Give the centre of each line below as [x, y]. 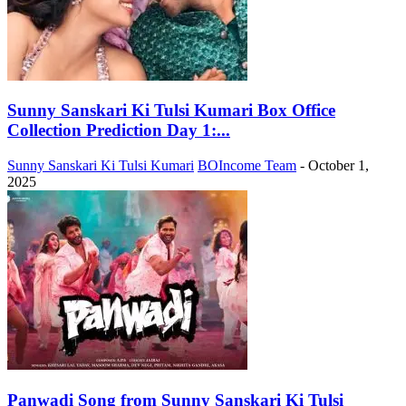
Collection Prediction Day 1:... [119, 130]
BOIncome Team [247, 165]
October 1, [338, 165]
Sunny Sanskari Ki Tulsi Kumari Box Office [171, 111]
